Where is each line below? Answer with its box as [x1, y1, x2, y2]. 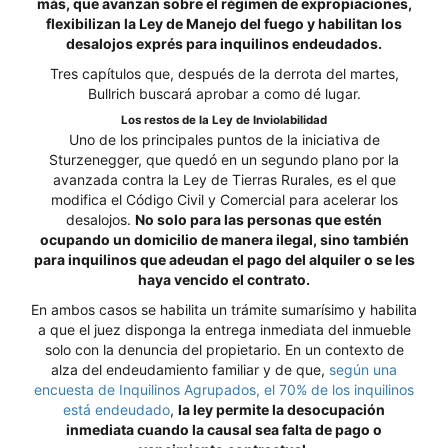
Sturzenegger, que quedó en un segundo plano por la [49, 151, 399, 168]
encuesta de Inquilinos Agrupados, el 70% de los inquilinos [34, 381, 414, 398]
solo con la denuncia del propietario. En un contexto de [44, 341, 404, 358]
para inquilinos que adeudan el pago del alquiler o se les [33, 251, 415, 268]
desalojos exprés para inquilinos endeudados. [66, 35, 382, 52]
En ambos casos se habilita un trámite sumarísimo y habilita [31, 301, 417, 318]
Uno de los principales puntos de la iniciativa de [68, 131, 380, 148]
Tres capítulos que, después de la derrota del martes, [49, 65, 399, 82]
